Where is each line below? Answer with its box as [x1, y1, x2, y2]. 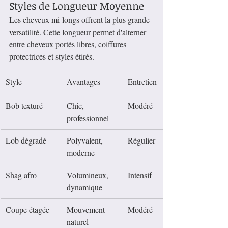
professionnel [67, 112, 109, 124]
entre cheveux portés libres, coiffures [9, 39, 128, 50]
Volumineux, [67, 169, 110, 181]
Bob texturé [6, 100, 43, 111]
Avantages [67, 76, 100, 88]
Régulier [128, 135, 155, 146]
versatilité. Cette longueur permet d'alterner [9, 26, 148, 38]
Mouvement [67, 204, 107, 215]
